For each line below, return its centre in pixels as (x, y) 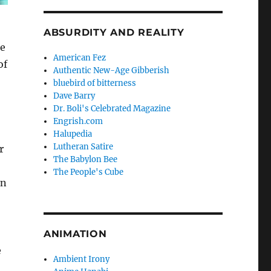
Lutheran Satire (83, 147)
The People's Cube (89, 172)
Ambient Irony (82, 260)
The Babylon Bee (86, 160)
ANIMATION (75, 234)
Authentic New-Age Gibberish (112, 71)
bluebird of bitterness (95, 83)
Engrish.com (78, 122)
